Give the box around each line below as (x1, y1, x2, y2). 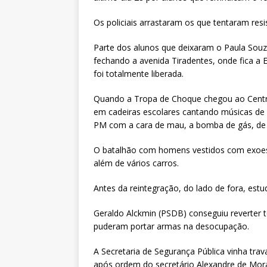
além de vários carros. (94, 157, 179, 169)
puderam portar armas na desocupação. (94, 221, 249, 232)
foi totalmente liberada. (94, 68, 184, 80)
